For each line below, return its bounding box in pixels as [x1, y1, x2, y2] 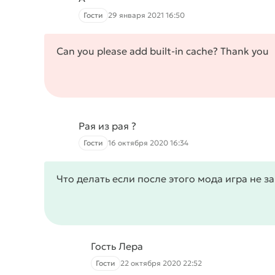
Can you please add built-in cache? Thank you [56, 45, 269, 57]
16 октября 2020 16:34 [108, 138, 188, 147]
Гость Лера [91, 240, 143, 252]
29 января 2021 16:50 [108, 10, 185, 20]
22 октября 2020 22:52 [120, 258, 202, 268]
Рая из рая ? [79, 120, 136, 132]
